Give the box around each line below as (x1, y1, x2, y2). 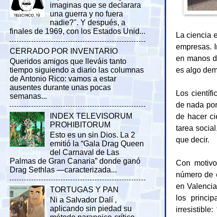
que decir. (176, 135, 209, 144)
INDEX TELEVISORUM (50, 111, 133, 120)
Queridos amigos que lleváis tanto (10, 57, 126, 66)
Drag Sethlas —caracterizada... (10, 166, 117, 174)
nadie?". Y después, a (50, 18, 126, 27)
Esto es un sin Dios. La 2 (50, 131, 136, 139)
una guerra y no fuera (50, 10, 124, 18)
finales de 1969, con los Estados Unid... (10, 27, 145, 36)
